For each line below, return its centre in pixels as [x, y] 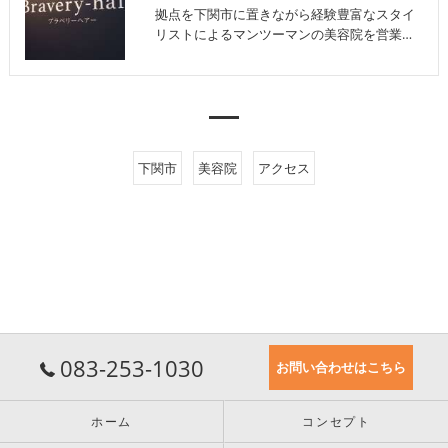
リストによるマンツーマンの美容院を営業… [283, 34]
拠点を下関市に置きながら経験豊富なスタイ [284, 14]
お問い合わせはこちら [341, 367]
